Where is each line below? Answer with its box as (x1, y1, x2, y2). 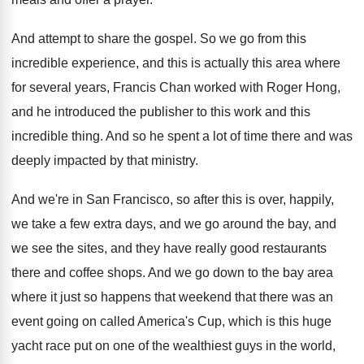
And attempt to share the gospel (11, 32, 193, 45)
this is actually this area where (167, 56, 340, 70)
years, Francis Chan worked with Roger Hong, (75, 80, 340, 94)
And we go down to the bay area (148, 266, 333, 279)
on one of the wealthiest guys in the (95, 339, 297, 353)
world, (301, 339, 336, 353)
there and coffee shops (11, 266, 142, 279)
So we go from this (200, 32, 306, 45)
